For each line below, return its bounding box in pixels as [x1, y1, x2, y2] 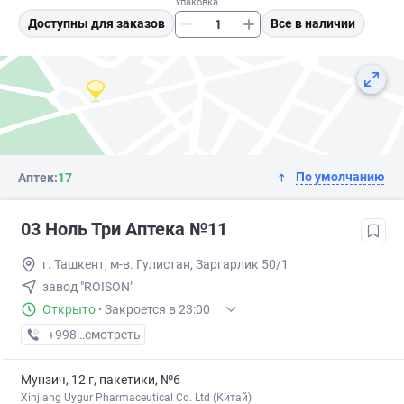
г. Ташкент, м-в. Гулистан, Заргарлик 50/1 [42, 257, 289, 272]
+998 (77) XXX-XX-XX [47, 327, 170, 343]
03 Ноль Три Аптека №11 [21, 218, 227, 241]
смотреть [85, 327, 141, 343]
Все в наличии [271, 16, 355, 32]
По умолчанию [296, 170, 384, 185]
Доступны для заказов [28, 16, 165, 32]
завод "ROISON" [42, 280, 133, 295]
